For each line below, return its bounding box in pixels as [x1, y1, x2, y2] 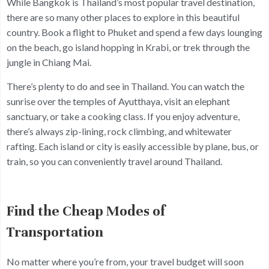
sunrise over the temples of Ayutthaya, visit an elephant [7, 95, 230, 107]
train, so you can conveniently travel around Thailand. [7, 156, 222, 168]
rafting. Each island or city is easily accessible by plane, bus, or [7, 141, 259, 153]
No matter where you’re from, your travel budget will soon [7, 255, 244, 267]
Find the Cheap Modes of [7, 202, 166, 220]
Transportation [7, 223, 103, 241]
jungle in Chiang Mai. [7, 56, 91, 68]
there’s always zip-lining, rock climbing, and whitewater [7, 125, 232, 138]
